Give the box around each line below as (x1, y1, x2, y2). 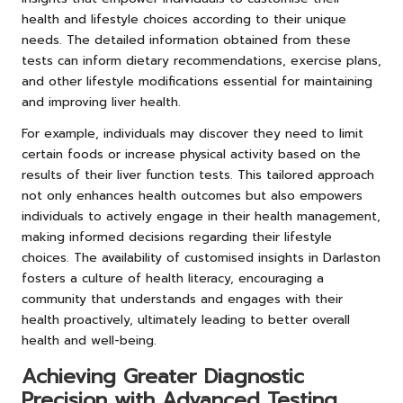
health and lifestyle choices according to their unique (22, 9, 346, 29)
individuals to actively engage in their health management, (22, 206, 381, 226)
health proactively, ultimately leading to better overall (22, 309, 350, 329)
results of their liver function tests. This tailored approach (22, 165, 374, 184)
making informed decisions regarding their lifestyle (22, 227, 332, 246)
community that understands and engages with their (22, 289, 343, 309)
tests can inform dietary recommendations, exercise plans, (22, 50, 381, 70)
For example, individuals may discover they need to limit (22, 123, 363, 143)
